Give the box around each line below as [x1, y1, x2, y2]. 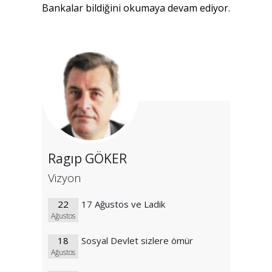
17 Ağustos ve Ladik [81, 198, 165, 211]
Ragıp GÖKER [48, 150, 127, 168]
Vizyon [48, 170, 81, 186]
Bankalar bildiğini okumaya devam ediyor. [42, 1, 230, 15]
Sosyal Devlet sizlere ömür [81, 234, 193, 247]
